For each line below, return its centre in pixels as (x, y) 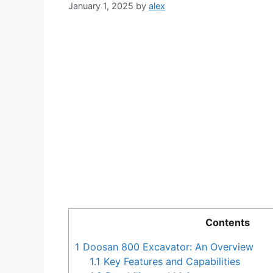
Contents (228, 223)
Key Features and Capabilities (171, 262)
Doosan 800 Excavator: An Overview (167, 247)
